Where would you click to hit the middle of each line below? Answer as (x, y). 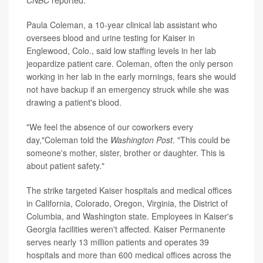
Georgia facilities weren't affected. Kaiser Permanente (126, 229)
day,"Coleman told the (68, 139)
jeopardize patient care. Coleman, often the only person (130, 63)
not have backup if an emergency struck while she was (128, 89)
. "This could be (201, 139)
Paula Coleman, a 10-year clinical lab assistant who (122, 24)
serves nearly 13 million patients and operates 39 (118, 242)
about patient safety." (65, 165)
